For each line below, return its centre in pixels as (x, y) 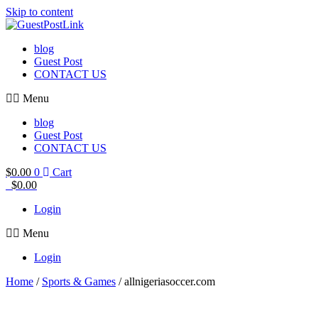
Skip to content (39, 12)
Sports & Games (79, 281)
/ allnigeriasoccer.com (165, 281)
